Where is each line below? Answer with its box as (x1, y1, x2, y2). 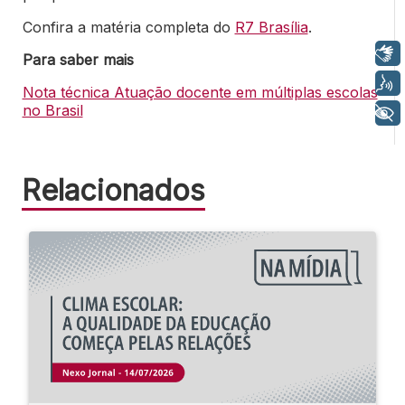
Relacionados (22, 173, 205, 209)
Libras (309, 45, 350, 61)
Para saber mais (22, 51, 134, 70)
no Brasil (22, 101, 83, 120)
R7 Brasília (234, 18, 308, 37)
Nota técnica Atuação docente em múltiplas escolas (22, 83, 378, 102)
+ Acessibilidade (251, 105, 350, 121)
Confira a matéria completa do (22, 18, 235, 37)
